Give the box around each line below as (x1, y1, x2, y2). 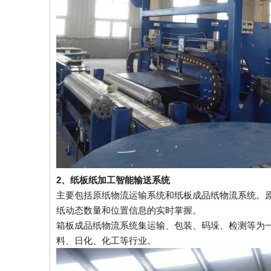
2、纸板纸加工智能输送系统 (56, 175, 170, 185)
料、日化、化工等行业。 (56, 235, 156, 246)
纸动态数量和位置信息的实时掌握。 (56, 205, 201, 215)
